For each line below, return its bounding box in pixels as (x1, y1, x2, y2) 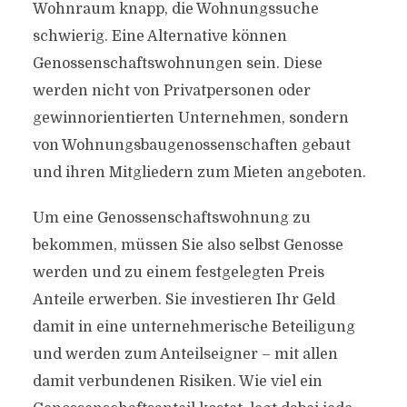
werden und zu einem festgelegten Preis (32, 264, 324, 281)
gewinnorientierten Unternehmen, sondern (32, 110, 349, 126)
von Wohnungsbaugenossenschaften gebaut (32, 137, 351, 154)
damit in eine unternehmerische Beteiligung (32, 319, 355, 335)
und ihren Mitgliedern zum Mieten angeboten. (32, 164, 366, 181)
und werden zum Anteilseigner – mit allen (32, 346, 338, 362)
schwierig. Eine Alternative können (32, 28, 287, 45)
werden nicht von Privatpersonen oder (32, 83, 311, 99)
